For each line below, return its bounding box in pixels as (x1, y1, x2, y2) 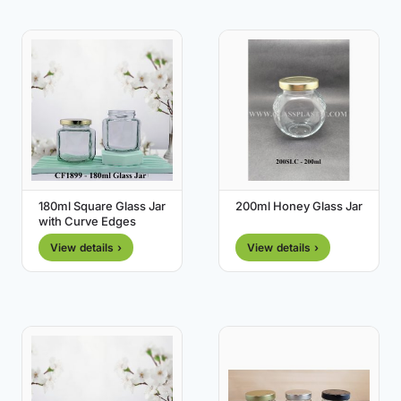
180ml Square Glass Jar (38, 199, 166, 214)
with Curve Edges (38, 214, 136, 229)
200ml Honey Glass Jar (235, 199, 363, 214)
